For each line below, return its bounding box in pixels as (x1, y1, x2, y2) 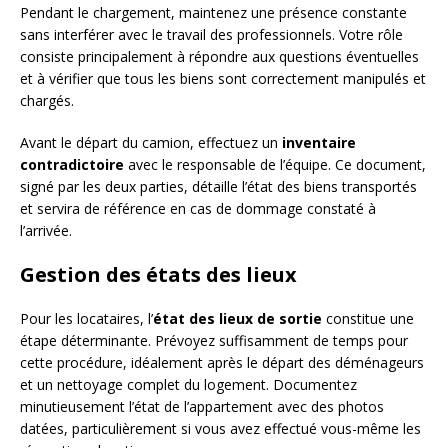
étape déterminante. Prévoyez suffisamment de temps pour (20, 330, 408, 350)
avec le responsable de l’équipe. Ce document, (124, 154, 426, 174)
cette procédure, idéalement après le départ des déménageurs (20, 352, 424, 372)
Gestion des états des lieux (20, 260, 297, 288)
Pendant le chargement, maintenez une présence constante (20, 2, 407, 22)
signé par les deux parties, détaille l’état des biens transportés (20, 176, 417, 196)
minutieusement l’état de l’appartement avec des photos (20, 396, 384, 416)
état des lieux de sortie (153, 308, 322, 328)
